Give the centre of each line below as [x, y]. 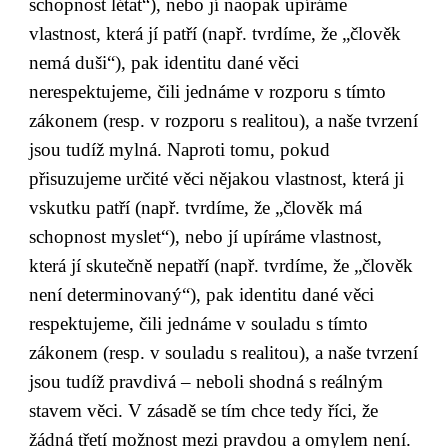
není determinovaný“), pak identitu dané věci [202, 294]
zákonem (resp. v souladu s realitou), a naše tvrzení [224, 352]
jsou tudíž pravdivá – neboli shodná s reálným [206, 381]
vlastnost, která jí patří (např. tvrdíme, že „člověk [215, 33]
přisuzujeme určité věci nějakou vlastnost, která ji [217, 178]
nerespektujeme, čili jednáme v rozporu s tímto [208, 91]
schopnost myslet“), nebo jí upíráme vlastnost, [206, 236]
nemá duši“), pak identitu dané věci [164, 62]
